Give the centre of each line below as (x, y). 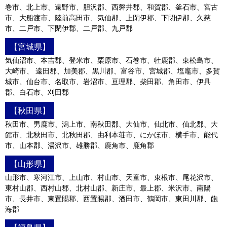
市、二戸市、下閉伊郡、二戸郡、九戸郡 (69, 28)
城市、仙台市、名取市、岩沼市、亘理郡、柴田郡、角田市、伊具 (108, 81)
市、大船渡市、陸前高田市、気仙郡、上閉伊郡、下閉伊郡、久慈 (108, 17)
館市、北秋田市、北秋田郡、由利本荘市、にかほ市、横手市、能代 (111, 135)
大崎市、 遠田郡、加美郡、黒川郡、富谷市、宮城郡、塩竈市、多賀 (112, 71)
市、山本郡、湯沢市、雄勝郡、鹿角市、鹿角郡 (80, 145)
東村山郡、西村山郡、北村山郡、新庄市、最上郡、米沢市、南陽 (108, 188)
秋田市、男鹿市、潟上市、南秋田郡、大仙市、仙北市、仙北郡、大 (111, 124)
